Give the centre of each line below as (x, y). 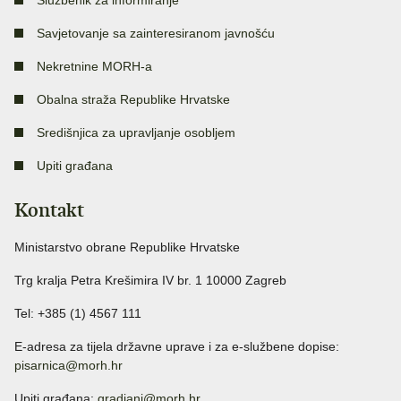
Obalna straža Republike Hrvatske (133, 100)
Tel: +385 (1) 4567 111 (78, 314)
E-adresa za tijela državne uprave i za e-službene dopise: (177, 347)
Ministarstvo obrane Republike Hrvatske (127, 247)
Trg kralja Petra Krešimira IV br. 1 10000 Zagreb (150, 281)
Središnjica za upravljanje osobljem (136, 133)
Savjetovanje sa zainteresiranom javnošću (156, 34)
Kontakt (49, 210)
